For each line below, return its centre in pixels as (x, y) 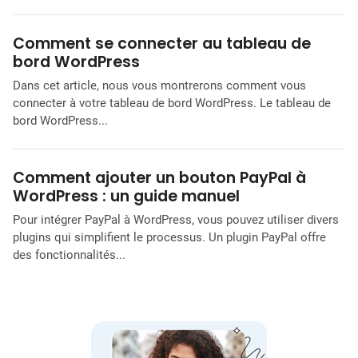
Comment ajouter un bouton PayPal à (159, 177)
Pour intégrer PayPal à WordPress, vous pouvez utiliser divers (176, 219)
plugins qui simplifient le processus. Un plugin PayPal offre (169, 237)
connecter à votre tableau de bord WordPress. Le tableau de (172, 103)
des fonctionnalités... (69, 255)
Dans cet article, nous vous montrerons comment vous (159, 85)
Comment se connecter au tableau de (162, 43)
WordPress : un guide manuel (126, 196)
